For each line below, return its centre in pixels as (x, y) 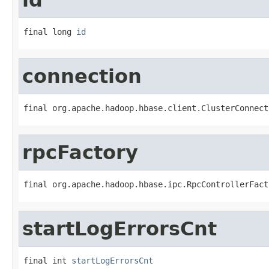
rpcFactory (80, 152)
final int (47, 260)
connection (82, 76)
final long (50, 32)
